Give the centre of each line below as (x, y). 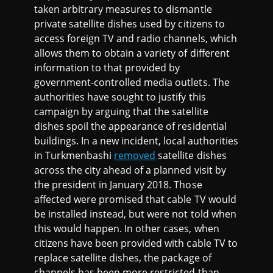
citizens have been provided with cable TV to (136, 243)
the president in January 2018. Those (118, 185)
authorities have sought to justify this (120, 97)
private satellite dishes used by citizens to (129, 24)
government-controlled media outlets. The (132, 82)
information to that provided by (107, 68)
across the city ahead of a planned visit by (130, 170)
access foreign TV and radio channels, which (136, 38)
